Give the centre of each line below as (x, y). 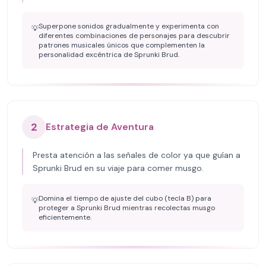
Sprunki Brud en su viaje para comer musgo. (118, 168)
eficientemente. (65, 217)
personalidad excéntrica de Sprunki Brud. (109, 55)
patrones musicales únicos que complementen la (122, 45)
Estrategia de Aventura (100, 127)
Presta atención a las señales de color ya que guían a (137, 155)
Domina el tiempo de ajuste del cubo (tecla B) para (125, 198)
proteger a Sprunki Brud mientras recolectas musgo (127, 208)
